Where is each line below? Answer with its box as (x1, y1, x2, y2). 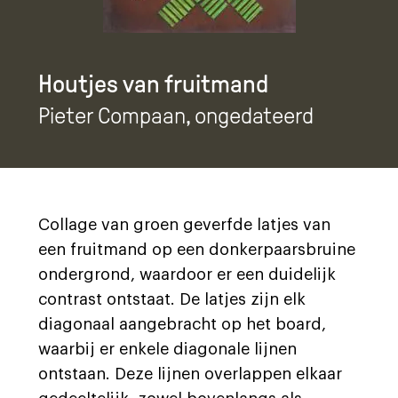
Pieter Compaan (38, 103, 186, 129)
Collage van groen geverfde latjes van (38, 217, 330, 233)
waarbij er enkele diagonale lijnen (38, 341, 297, 357)
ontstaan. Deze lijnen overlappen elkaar (38, 366, 342, 382)
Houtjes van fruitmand (38, 70, 268, 98)
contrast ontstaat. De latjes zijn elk (38, 291, 306, 307)
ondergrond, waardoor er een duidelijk (38, 267, 336, 283)
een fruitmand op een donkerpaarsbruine (38, 242, 355, 258)
